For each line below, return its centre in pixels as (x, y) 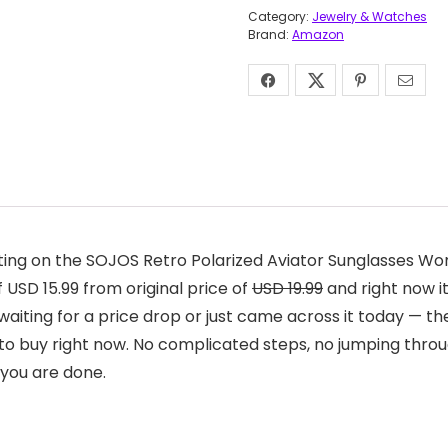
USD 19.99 (287, 288)
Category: (280, 16)
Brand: (270, 34)
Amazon (318, 34)
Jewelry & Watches (369, 16)
